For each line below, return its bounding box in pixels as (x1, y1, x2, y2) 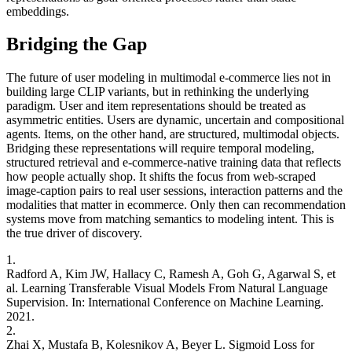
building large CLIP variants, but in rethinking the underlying (6, 85, 309, 99)
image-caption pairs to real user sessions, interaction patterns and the (6, 184, 343, 198)
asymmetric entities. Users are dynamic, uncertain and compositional (6, 113, 344, 127)
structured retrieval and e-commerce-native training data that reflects (6, 156, 341, 170)
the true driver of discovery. (6, 226, 142, 240)
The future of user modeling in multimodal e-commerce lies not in (6, 71, 331, 85)
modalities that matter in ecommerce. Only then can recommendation (6, 198, 346, 212)
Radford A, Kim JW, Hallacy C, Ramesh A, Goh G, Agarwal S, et (6, 267, 335, 281)
